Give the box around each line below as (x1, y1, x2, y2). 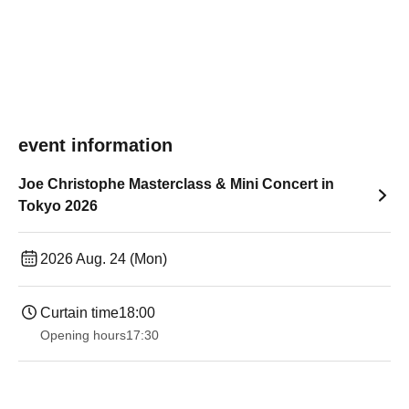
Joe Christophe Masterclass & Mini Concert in (18, 176, 334, 192)
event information (18, 135, 173, 155)
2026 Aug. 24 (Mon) (40, 251, 167, 267)
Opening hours (40, 328, 126, 342)
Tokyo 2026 (18, 198, 98, 214)
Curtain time (40, 305, 119, 320)
